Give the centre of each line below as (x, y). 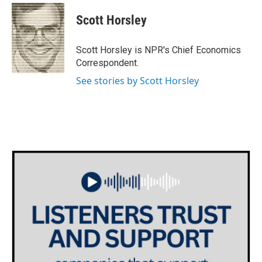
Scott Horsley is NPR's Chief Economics (158, 50)
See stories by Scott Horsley (137, 81)
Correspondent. (107, 63)
